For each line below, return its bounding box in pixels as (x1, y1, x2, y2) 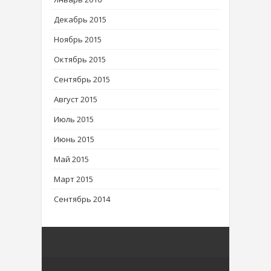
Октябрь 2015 (54, 54, 106, 65)
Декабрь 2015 (54, 14, 106, 25)
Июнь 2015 (54, 134, 94, 145)
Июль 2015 (54, 114, 94, 125)
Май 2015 (54, 154, 89, 165)
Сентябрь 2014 (54, 194, 110, 205)
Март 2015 (54, 174, 93, 185)
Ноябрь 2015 (54, 34, 102, 45)
